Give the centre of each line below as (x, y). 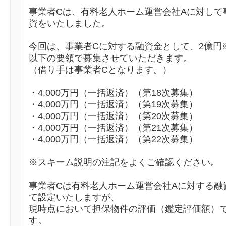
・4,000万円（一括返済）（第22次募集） (113, 139)
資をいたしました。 (70, 23)
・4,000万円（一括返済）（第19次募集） (113, 105)
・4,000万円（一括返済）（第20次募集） (113, 116)
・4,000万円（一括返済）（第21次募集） (113, 128)
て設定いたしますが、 (74, 197)
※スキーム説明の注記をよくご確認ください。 (124, 163)
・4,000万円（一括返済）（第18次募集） (113, 93)
